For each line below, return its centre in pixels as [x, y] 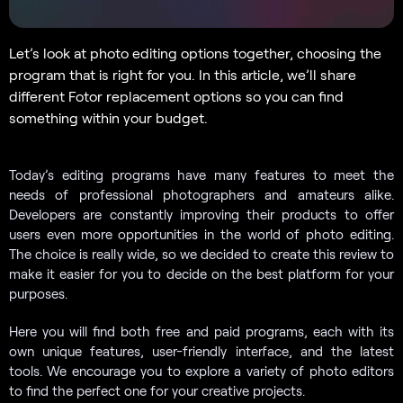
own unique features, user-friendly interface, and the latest [201, 350]
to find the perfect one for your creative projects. [157, 390]
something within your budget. [108, 117]
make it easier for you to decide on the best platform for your [201, 273]
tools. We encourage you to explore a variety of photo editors [201, 370]
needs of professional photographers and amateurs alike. [201, 194]
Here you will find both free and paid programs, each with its [201, 331]
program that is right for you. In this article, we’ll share [183, 74]
